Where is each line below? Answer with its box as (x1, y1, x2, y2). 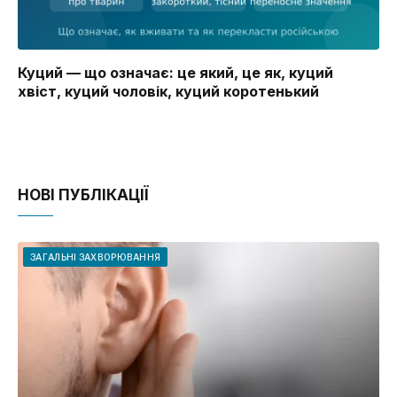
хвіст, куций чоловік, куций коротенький (18, 82, 319, 101)
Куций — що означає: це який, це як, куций (18, 64, 333, 82)
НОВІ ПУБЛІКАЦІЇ (18, 186, 148, 205)
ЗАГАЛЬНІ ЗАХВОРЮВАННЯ (30, 252, 161, 263)
